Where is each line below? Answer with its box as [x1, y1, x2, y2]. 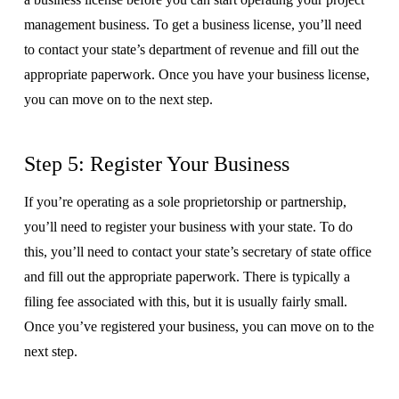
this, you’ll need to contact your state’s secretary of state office [23, 243, 371, 259]
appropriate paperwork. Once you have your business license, [23, 66, 370, 82]
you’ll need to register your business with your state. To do [23, 218, 353, 234]
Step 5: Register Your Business [23, 151, 289, 175]
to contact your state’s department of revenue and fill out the [23, 41, 359, 57]
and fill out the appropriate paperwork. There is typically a [23, 268, 350, 284]
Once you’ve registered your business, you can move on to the [23, 318, 374, 334]
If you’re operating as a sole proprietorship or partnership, [23, 193, 346, 209]
